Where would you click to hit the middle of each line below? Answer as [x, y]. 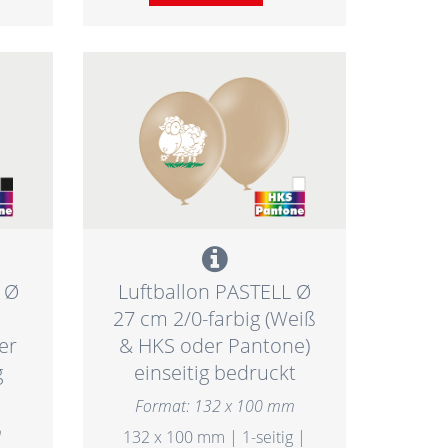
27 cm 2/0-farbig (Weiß [215, 318]
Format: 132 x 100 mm [214, 406]
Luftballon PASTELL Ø [215, 291]
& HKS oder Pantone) [215, 345]
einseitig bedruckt [214, 372]
